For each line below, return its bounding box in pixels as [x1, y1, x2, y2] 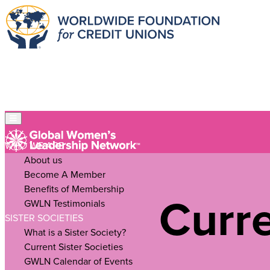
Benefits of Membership [24, 183, 124, 195]
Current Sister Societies [24, 241, 123, 253]
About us [24, 154, 62, 166]
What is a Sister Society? [24, 227, 126, 239]
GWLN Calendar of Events [24, 256, 133, 268]
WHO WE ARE [5, 140, 64, 152]
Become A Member [24, 169, 105, 181]
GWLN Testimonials [24, 198, 105, 210]
